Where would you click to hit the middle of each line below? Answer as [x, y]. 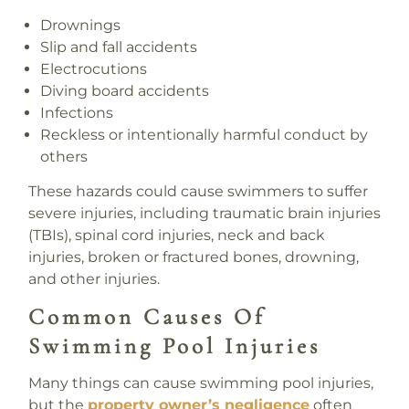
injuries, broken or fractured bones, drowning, [193, 257]
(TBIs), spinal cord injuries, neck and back [176, 235]
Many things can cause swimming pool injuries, [200, 383]
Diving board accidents [125, 91]
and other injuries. [95, 278]
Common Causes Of [147, 316]
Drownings [81, 26]
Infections [77, 113]
